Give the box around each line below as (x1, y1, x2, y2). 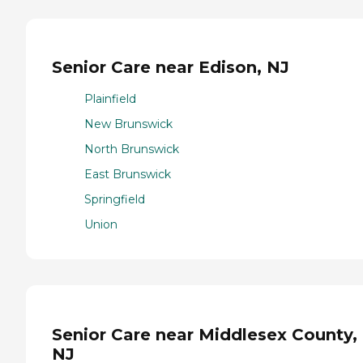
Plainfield (84, 91, 136, 106)
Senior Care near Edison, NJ (52, 58, 289, 78)
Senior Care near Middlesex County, (52, 324, 357, 344)
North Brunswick (84, 141, 179, 156)
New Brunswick (84, 116, 173, 131)
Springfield (84, 191, 145, 207)
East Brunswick (84, 166, 171, 181)
